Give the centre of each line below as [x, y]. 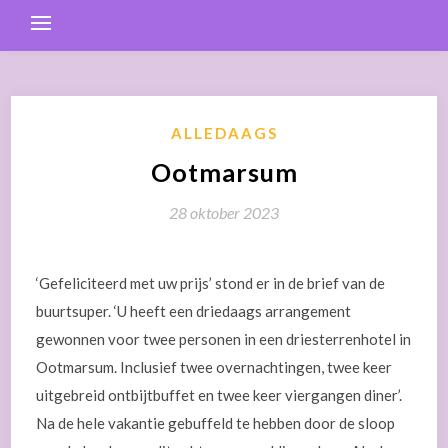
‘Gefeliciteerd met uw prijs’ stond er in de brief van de [211, 283]
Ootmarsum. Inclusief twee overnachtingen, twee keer [214, 367]
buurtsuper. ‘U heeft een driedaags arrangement [194, 311]
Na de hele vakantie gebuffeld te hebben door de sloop [216, 423]
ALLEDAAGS [224, 133]
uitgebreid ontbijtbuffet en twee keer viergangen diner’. [219, 395]
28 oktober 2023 [224, 212]
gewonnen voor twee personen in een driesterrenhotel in [224, 339]
